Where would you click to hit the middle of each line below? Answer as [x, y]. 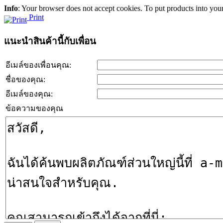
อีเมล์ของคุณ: [29, 94]
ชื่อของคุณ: [25, 80]
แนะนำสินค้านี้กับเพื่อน [50, 41]
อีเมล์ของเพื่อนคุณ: [38, 65]
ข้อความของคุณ [34, 109]
